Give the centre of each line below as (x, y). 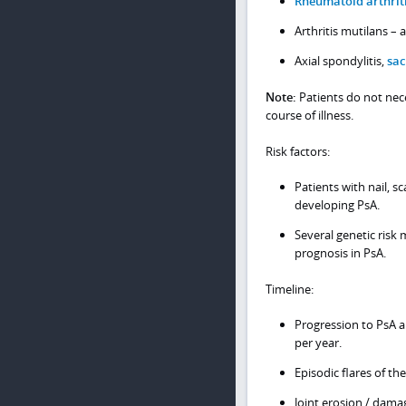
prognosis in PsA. (340, 253)
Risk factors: (297, 151)
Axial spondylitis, (341, 61)
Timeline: (289, 289)
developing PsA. (337, 205)
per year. (318, 343)
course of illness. (309, 115)
